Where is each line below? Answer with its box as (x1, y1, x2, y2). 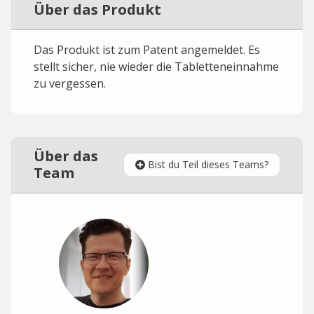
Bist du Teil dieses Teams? (148, 158, 268, 171)
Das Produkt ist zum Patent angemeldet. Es (34, 42, 260, 57)
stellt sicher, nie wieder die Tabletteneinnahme (34, 59, 279, 74)
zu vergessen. (34, 76, 106, 91)
